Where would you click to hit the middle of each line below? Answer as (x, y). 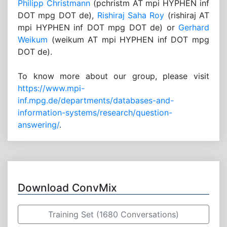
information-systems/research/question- (95, 113)
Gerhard (194, 28)
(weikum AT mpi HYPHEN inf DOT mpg (128, 40)
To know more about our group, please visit (113, 76)
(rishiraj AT (187, 15)
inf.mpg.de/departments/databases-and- (96, 101)
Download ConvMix (67, 188)
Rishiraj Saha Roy (131, 15)
